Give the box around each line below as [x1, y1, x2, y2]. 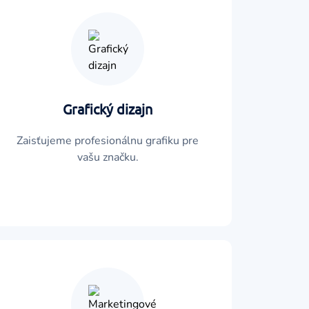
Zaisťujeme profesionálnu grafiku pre [17, 133, 199, 148]
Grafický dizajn [63, 100, 152, 117]
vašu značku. [77, 150, 139, 165]
